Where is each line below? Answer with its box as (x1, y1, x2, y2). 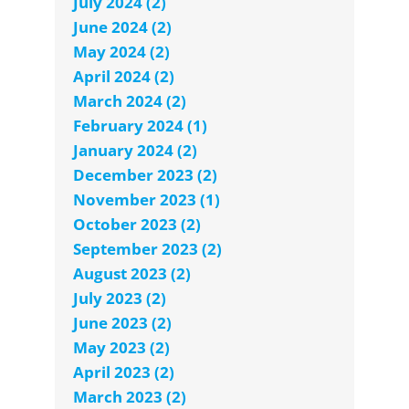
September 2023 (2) (73, 238, 222, 260)
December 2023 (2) (73, 164, 217, 186)
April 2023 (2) (73, 362, 174, 383)
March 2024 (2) (73, 90, 186, 112)
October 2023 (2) (73, 214, 201, 236)
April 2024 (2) (73, 66, 174, 88)
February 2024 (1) (73, 115, 207, 137)
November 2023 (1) (73, 189, 220, 211)
